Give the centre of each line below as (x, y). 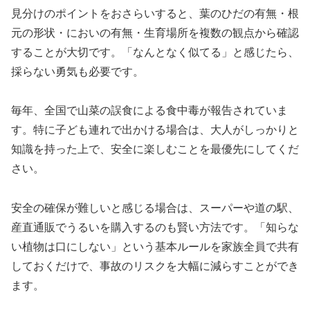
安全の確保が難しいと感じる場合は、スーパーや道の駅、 (155, 208)
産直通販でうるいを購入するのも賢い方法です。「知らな (155, 228)
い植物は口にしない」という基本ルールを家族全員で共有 (155, 247)
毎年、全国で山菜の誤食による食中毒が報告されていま (149, 111)
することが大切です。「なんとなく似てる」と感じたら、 (155, 52)
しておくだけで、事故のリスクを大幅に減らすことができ (155, 266)
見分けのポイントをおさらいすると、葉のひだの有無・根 (155, 13)
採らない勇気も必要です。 (77, 71)
